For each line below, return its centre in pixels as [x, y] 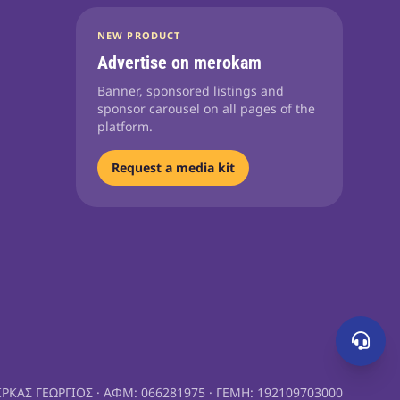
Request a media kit [174, 167]
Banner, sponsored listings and [191, 91]
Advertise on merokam [180, 62]
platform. [125, 126]
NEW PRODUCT [139, 35]
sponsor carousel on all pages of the [207, 108]
